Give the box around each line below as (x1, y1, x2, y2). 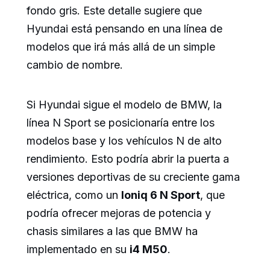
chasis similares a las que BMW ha (27, 224, 198, 237)
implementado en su (27, 242, 130, 256)
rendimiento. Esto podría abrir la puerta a (27, 152, 229, 165)
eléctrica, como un (27, 188, 121, 201)
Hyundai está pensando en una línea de (27, 22, 222, 35)
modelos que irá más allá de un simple (27, 40, 215, 53)
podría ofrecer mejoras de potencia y (27, 206, 211, 219)
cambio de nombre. (27, 58, 123, 71)
